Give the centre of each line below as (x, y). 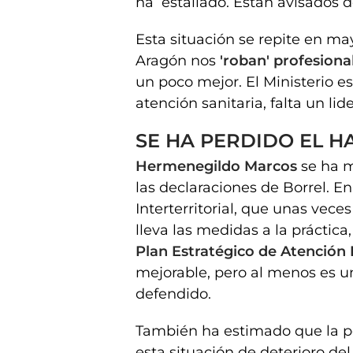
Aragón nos (178, 60)
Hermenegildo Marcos (218, 166)
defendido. (173, 294)
